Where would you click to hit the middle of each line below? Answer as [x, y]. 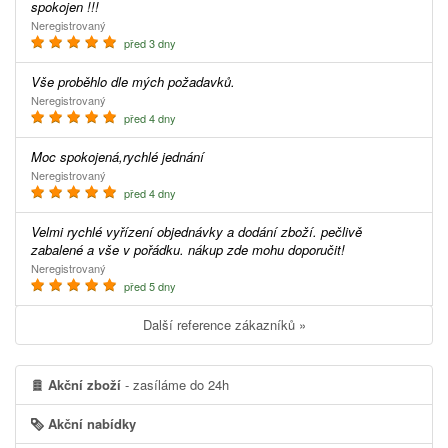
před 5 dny [148, 285]
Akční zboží [84, 384]
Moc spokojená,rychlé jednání [123, 156]
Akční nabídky [90, 423]
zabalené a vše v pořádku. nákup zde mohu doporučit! [188, 249]
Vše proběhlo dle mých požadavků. [137, 81]
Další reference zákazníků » [228, 324]
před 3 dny [148, 42]
